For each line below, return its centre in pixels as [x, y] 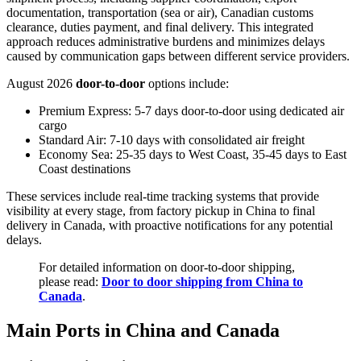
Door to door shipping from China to [202, 281]
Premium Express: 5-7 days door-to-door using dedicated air [191, 110]
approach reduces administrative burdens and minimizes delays [166, 41]
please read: [70, 281]
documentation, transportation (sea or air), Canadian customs [160, 12]
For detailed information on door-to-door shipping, [167, 267]
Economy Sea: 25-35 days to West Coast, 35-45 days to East [193, 154]
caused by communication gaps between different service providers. [178, 56]
